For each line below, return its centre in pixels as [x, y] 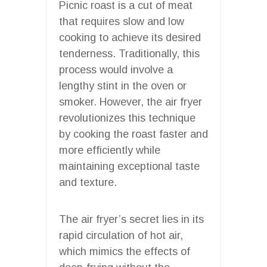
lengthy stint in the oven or [123, 86]
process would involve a [116, 69]
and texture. [88, 182]
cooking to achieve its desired [130, 37]
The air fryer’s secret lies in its [131, 219]
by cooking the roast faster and [133, 134]
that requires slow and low [122, 21]
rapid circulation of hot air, [121, 235]
